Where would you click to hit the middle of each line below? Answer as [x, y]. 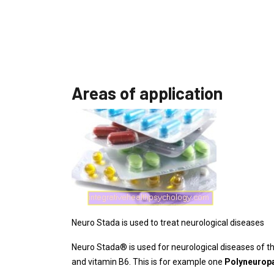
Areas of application [147, 93]
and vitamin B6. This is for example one [148, 262]
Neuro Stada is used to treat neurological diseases [168, 223]
